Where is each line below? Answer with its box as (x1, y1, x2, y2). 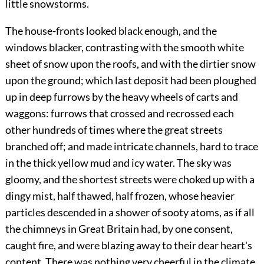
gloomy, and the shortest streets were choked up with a (5, 173, 255, 186)
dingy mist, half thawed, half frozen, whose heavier (5, 189, 235, 203)
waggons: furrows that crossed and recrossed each (5, 107, 234, 120)
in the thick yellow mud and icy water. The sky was (5, 156, 232, 170)
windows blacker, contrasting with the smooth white (5, 41, 244, 54)
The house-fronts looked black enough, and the (5, 24, 217, 38)
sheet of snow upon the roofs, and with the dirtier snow (5, 57, 256, 71)
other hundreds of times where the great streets (5, 123, 223, 137)
